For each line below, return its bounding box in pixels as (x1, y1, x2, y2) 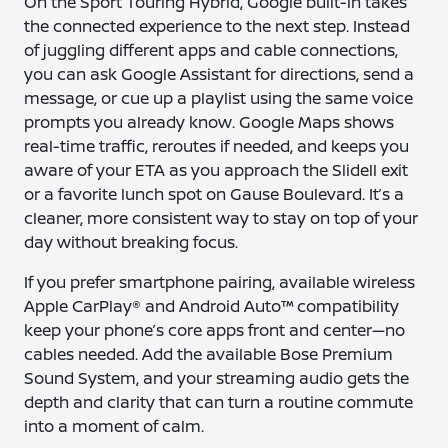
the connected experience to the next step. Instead (24, 15, 411, 37)
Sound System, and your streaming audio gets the (24, 367, 410, 389)
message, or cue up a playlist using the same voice (24, 87, 414, 109)
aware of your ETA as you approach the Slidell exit (24, 159, 409, 181)
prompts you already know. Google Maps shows (24, 111, 395, 133)
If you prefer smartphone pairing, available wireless (24, 271, 416, 293)
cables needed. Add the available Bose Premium (24, 343, 394, 365)
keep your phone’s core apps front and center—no (24, 319, 406, 341)
